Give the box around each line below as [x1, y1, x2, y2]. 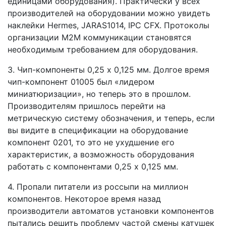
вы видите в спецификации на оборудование [8, 125, 188, 135]
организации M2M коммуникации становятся [8, 32, 191, 42]
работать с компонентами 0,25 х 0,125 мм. [8, 161, 178, 172]
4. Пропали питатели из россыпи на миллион [8, 181, 188, 192]
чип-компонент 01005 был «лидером [8, 76, 154, 87]
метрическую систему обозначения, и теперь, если [8, 112, 215, 123]
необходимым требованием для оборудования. [8, 44, 198, 54]
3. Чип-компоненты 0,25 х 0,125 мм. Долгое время [8, 64, 209, 75]
